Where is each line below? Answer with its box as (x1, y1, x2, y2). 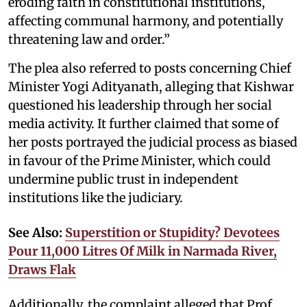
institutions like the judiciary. (8, 189, 183, 206)
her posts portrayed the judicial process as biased (8, 134, 297, 150)
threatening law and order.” (8, 31, 170, 47)
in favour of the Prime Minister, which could (8, 152, 271, 169)
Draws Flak (8, 261, 76, 278)
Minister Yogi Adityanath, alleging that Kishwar (8, 78, 294, 95)
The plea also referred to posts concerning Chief (8, 60, 291, 76)
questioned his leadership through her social (8, 97, 272, 113)
